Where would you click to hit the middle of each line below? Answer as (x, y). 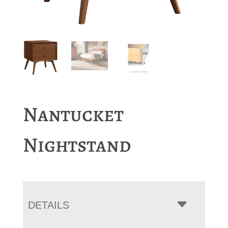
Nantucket (73, 115)
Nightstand (77, 145)
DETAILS (48, 205)
